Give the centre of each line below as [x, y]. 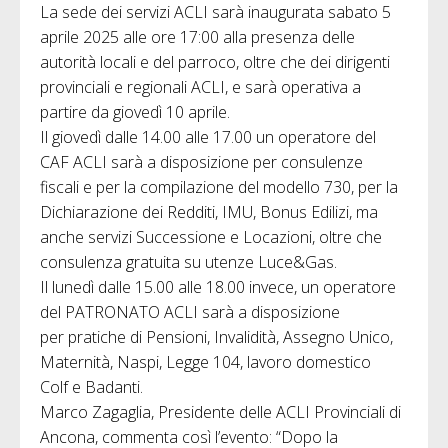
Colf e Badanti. [91, 386]
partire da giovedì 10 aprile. [135, 111]
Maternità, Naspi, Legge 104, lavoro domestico [205, 361]
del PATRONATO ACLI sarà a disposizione [190, 311]
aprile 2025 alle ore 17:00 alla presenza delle [197, 36]
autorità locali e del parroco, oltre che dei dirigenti [215, 61]
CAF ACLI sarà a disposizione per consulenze [201, 161]
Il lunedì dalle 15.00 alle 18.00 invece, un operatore [218, 286]
